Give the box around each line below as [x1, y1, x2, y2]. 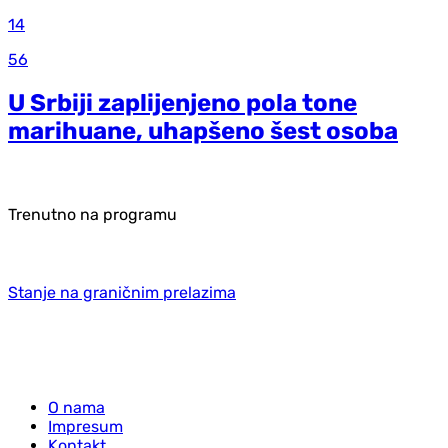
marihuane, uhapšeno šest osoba [8, 116, 398, 145]
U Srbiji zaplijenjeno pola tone [8, 88, 357, 117]
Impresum [48, 416, 123, 436]
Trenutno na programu [8, 204, 177, 224]
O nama [48, 397, 105, 417]
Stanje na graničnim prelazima [8, 282, 236, 302]
